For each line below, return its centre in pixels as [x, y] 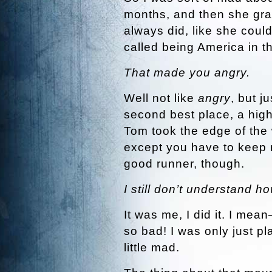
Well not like [161, 98]
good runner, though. [184, 164]
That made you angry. [189, 73]
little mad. [152, 247]
